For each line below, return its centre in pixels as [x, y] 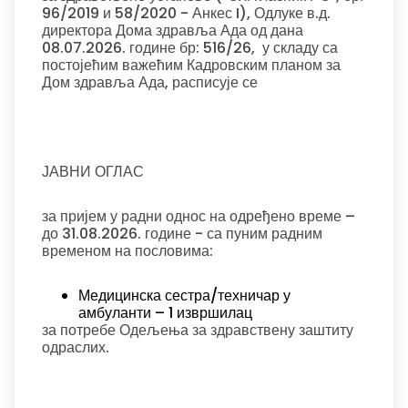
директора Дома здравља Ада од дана [173, 31]
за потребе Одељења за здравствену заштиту [198, 330]
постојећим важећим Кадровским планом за [191, 65]
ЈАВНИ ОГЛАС [93, 172]
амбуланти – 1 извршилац [165, 313]
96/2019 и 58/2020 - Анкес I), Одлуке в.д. [186, 13]
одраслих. [76, 347]
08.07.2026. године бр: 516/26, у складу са [190, 48]
